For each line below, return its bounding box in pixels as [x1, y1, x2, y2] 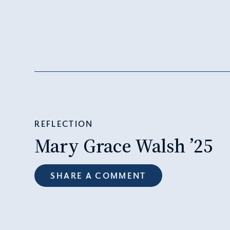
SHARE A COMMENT [50, 170, 146, 181]
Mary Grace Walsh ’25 [34, 132, 214, 159]
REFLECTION [34, 118, 93, 129]
